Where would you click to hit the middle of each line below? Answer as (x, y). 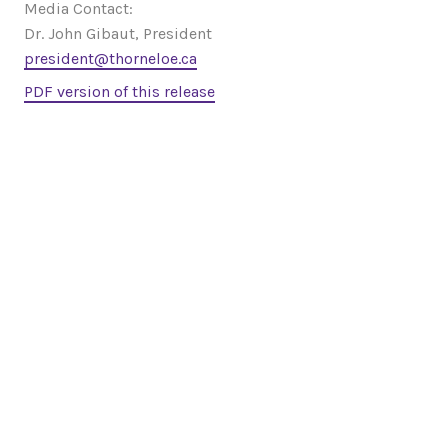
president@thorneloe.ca (110, 59)
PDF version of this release (119, 92)
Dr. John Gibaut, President (118, 34)
